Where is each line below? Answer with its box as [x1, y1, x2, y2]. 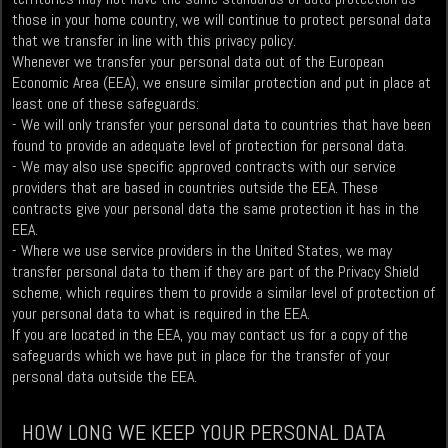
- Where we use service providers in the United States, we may [12, 240, 393, 262]
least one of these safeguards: [12, 93, 200, 115]
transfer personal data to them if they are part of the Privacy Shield [12, 261, 420, 283]
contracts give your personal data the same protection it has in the [12, 198, 420, 220]
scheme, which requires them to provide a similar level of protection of [12, 282, 436, 304]
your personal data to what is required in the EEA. [12, 303, 311, 325]
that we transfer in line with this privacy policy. [12, 30, 297, 52]
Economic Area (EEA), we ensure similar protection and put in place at [12, 72, 432, 94]
